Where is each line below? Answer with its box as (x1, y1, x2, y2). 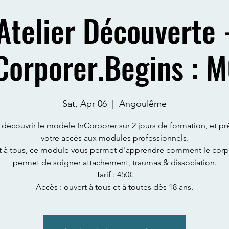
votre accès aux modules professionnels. (40, 133, 189, 143)
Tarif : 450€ (96, 170, 133, 179)
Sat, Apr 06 (62, 98, 107, 109)
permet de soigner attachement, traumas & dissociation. (12, 157, 217, 167)
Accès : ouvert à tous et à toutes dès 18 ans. (36, 182, 193, 192)
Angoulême (119, 98, 167, 109)
